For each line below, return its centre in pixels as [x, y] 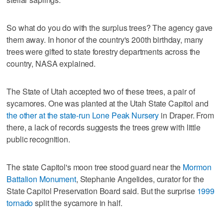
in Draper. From [186, 115]
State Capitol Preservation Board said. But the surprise [102, 191]
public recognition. [38, 139]
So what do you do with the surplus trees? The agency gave [110, 27]
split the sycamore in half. [78, 203]
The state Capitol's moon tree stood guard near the [95, 167]
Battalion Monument [41, 179]
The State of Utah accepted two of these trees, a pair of [101, 91]
